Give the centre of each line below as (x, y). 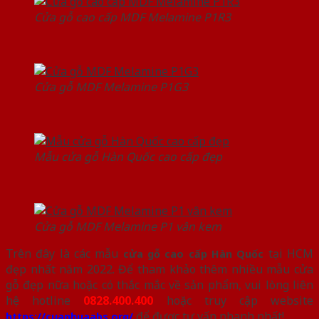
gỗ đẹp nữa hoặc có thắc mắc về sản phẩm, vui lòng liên (159, 285)
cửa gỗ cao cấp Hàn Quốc (193, 254)
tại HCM (289, 254)
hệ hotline (45, 301)
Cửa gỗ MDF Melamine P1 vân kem (128, 227)
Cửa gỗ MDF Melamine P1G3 (111, 87)
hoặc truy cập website (234, 301)
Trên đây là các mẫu (64, 254)
